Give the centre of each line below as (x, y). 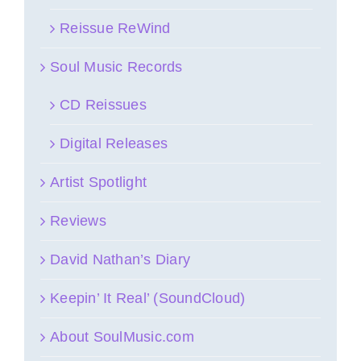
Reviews (78, 220)
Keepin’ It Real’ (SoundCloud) (148, 298)
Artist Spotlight (99, 182)
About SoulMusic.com (122, 336)
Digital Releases (114, 143)
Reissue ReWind (115, 28)
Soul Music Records (116, 66)
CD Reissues (103, 104)
